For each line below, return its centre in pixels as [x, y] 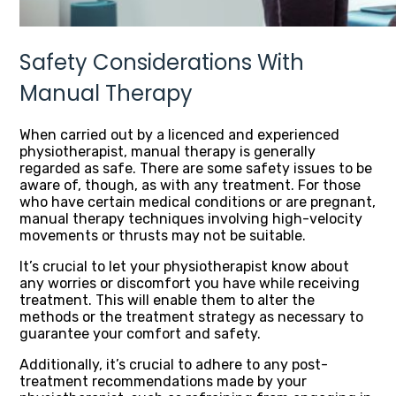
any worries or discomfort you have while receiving [190, 284]
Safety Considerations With [162, 63]
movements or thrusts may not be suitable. [163, 236]
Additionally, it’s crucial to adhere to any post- [174, 365]
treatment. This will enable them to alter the [167, 301]
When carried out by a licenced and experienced [179, 135]
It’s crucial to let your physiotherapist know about [184, 267]
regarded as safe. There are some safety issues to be [196, 169]
